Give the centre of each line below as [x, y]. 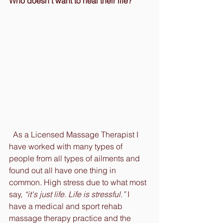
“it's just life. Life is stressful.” [75, 194]
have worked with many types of [67, 146]
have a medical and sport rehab [67, 206]
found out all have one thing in [63, 170]
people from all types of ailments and [75, 158]
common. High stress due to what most [79, 182]
